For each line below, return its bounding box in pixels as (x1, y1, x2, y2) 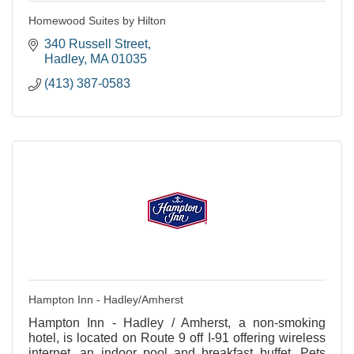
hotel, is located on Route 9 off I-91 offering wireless (28, 330, 326, 345)
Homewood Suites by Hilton (28, 13, 166, 27)
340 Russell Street (44, 36, 148, 51)
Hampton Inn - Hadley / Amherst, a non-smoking (28, 315, 326, 330)
